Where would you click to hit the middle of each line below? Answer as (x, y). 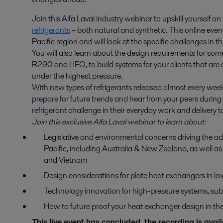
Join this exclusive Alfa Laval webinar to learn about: (119, 122)
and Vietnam (66, 160)
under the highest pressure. (77, 76)
